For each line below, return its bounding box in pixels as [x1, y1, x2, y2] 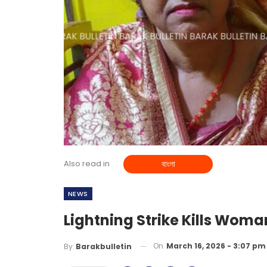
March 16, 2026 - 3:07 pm [166, 241, 266, 252]
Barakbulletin [76, 241, 132, 252]
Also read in [64, 158, 110, 170]
